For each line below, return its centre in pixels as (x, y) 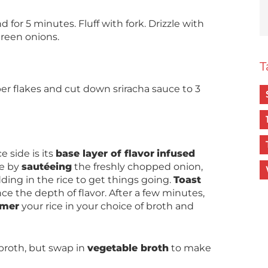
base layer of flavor (105, 153)
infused (176, 153)
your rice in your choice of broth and (106, 206)
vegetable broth (128, 248)
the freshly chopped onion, (137, 167)
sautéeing (47, 167)
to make (190, 248)
